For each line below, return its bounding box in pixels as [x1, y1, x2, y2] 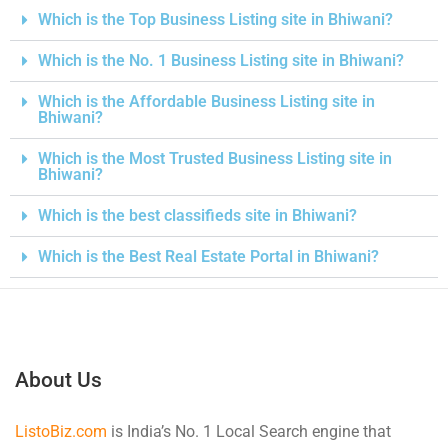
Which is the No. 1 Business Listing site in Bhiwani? [38, 51, 404, 71]
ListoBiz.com [15, 422, 107, 442]
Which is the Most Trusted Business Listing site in [38, 149, 392, 169]
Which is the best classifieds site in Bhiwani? [38, 206, 357, 226]
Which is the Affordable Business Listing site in [38, 92, 375, 112]
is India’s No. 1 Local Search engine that [107, 422, 391, 442]
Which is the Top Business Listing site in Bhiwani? [38, 10, 393, 30]
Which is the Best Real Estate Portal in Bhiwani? [38, 247, 379, 267]
